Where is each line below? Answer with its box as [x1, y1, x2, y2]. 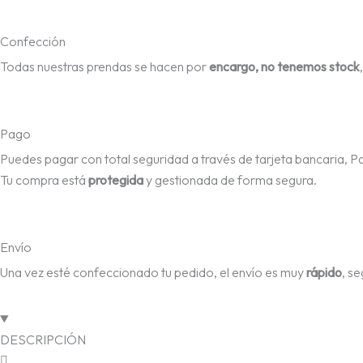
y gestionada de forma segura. [143, 171, 317, 188]
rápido [306, 263, 342, 280]
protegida [88, 171, 143, 188]
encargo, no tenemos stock [209, 58, 360, 75]
